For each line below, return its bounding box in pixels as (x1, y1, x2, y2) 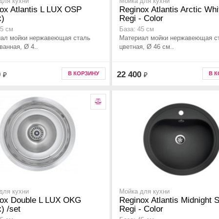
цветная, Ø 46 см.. (119, 43, 174, 51)
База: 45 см (119, 26, 154, 33)
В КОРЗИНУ (68, 70, 99, 76)
